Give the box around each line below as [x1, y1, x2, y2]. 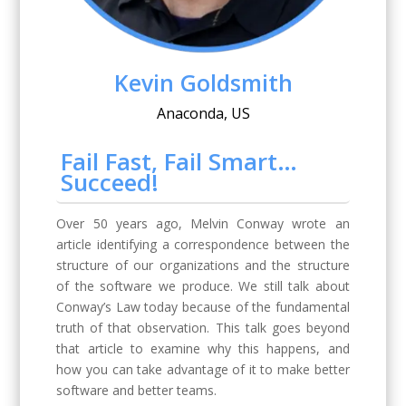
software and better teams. [56, 381, 217, 399]
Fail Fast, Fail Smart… [61, 144, 298, 178]
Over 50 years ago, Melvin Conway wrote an [56, 214, 350, 232]
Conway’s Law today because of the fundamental [56, 297, 350, 315]
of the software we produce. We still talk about [56, 276, 350, 295]
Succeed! [61, 165, 159, 198]
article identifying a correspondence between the [56, 235, 350, 253]
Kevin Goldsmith [113, 66, 293, 98]
